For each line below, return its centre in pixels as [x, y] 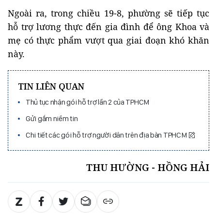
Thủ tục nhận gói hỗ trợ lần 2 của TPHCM [88, 102]
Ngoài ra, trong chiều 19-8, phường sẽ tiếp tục [108, 13]
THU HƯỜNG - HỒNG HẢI [148, 168]
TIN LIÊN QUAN [51, 86]
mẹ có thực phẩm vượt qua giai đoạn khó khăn [108, 40]
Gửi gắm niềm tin [52, 119]
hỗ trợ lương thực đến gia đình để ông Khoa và [108, 27]
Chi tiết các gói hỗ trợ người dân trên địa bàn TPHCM [107, 135]
